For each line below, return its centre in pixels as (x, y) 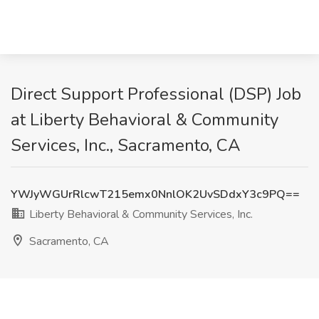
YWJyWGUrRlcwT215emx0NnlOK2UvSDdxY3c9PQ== (155, 194)
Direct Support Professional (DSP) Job (156, 94)
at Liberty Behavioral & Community (145, 120)
